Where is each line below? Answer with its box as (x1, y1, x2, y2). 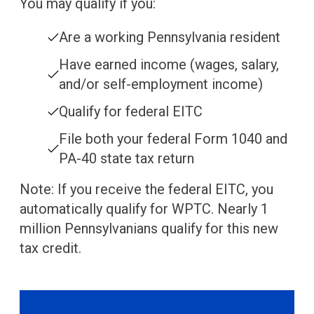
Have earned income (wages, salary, (59, 56, 279, 74)
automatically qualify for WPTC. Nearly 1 (20, 200, 268, 218)
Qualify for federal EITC (59, 103, 203, 121)
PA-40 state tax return (59, 150, 194, 168)
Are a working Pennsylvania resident (59, 29, 280, 46)
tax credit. (20, 240, 81, 257)
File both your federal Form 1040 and (59, 130, 287, 148)
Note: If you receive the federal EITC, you (20, 181, 273, 198)
